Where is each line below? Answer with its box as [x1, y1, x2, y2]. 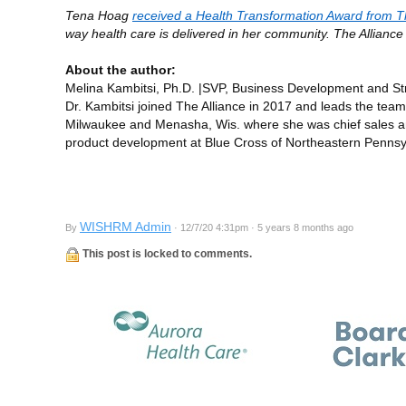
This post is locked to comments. [80, 246, 252, 260]
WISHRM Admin [80, 218, 171, 234]
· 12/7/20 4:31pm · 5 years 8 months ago [171, 221, 353, 233]
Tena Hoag [65, 7, 132, 23]
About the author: [65, 62, 176, 77]
